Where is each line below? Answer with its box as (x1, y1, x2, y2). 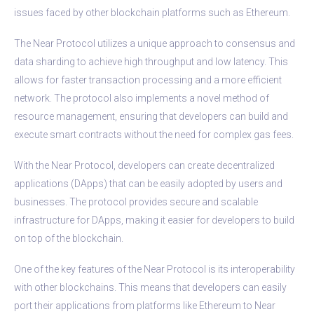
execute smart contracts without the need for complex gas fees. (14, 128, 294, 140)
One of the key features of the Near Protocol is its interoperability (14, 263, 295, 275)
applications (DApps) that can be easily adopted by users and (14, 177, 282, 189)
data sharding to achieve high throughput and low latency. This (14, 55, 288, 67)
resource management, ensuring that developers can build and (14, 110, 288, 122)
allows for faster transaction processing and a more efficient (14, 74, 282, 86)
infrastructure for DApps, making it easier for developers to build (14, 214, 294, 226)
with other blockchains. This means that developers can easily (14, 281, 287, 293)
